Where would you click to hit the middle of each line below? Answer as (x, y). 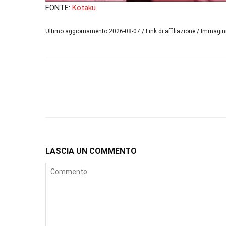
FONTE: (59, 7)
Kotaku (84, 7)
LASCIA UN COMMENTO (91, 151)
